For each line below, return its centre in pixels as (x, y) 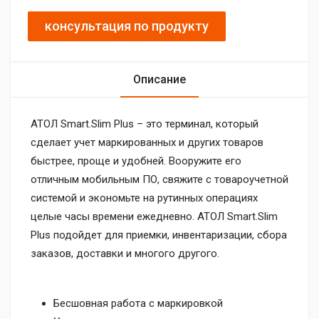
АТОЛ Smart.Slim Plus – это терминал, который (145, 124)
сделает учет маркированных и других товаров (147, 142)
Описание (159, 79)
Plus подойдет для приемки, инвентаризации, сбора (159, 235)
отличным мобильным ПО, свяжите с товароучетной (159, 179)
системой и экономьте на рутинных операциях (144, 198)
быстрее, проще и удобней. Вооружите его (136, 161)
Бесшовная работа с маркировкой (138, 304)
